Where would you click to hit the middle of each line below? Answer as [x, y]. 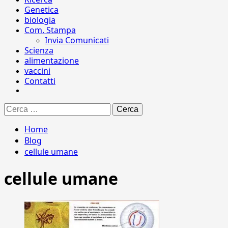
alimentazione [52, 61]
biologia [40, 20]
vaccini [37, 71]
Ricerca [16, 107]
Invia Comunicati [77, 40]
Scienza [39, 50]
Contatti [40, 81]
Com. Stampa [50, 30]
